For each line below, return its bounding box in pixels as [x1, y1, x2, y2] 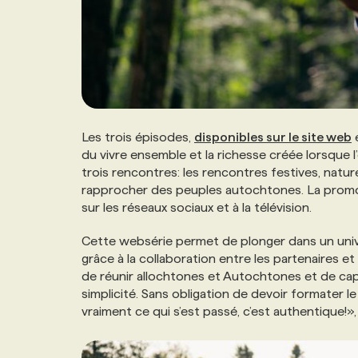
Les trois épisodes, [82, 130, 194, 145]
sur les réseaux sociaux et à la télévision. [82, 201, 312, 215]
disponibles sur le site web [194, 130, 352, 145]
